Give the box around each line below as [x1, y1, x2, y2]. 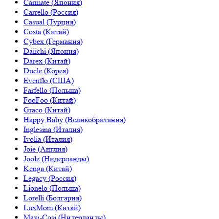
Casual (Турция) [23, 17, 76, 26]
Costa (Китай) [23, 26, 69, 36]
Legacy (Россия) [23, 173, 76, 183]
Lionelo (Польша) [23, 183, 81, 193]
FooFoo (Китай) [23, 95, 76, 105]
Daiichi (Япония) [23, 46, 79, 56]
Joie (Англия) [23, 144, 67, 153]
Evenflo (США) [23, 75, 74, 85]
